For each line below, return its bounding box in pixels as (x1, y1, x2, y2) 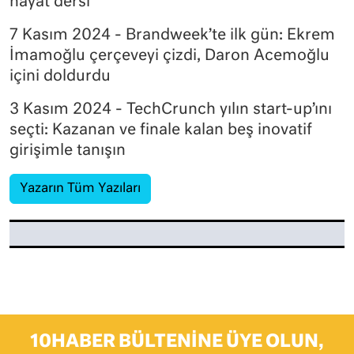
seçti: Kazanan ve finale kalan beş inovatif (9, 122, 312, 137)
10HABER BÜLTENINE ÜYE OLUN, (30, 333, 324, 351)
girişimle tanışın (9, 142, 126, 158)
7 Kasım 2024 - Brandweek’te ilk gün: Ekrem (9, 27, 335, 43)
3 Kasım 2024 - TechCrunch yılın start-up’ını (9, 101, 332, 117)
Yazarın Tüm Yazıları (20, 182, 141, 195)
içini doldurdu (9, 68, 111, 84)
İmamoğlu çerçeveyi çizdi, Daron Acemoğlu (9, 47, 330, 63)
